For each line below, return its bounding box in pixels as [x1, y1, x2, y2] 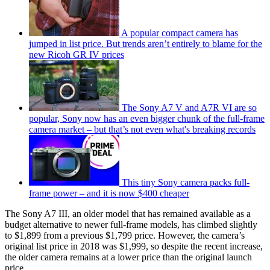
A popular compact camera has [121, 28, 238, 39]
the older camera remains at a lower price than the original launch [5, 252, 252, 263]
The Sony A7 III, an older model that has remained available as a [5, 209, 251, 219]
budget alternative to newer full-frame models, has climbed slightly [5, 219, 257, 230]
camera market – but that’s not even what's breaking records [29, 124, 256, 135]
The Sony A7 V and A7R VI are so [122, 102, 257, 113]
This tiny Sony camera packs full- [122, 177, 250, 188]
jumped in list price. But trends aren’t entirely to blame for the [29, 39, 262, 49]
